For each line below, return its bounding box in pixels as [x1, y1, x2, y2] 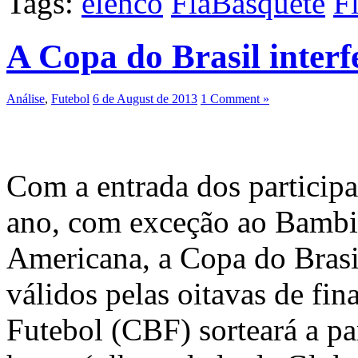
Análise [6, 91, 45, 105]
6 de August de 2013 [93, 91, 197, 105]
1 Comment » [201, 91, 269, 105]
